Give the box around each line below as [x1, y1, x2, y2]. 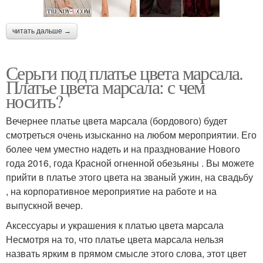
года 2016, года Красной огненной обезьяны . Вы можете [6, 156, 254, 170]
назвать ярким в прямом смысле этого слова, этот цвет [6, 246, 247, 260]
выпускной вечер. [6, 198, 83, 212]
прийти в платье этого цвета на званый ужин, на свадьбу [6, 170, 253, 184]
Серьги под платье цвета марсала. [6, 59, 243, 85]
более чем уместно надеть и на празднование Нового [6, 141, 240, 156]
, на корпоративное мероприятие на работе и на [6, 184, 217, 198]
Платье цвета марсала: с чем [6, 73, 205, 99]
